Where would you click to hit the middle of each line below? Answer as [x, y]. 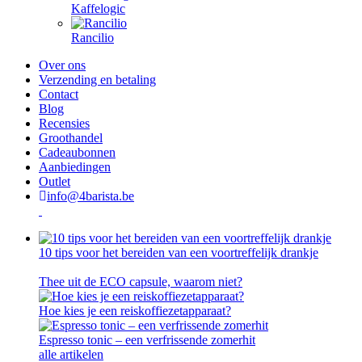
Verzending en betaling [97, 80]
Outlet [55, 181]
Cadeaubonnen [77, 152]
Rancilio [93, 38]
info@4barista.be [90, 196]
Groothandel [71, 138]
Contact [59, 94]
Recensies [64, 123]
